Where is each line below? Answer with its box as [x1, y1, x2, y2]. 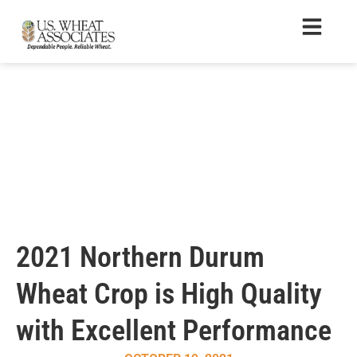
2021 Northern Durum [16, 241, 265, 274]
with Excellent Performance [16, 314, 331, 347]
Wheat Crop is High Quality [16, 277, 322, 311]
